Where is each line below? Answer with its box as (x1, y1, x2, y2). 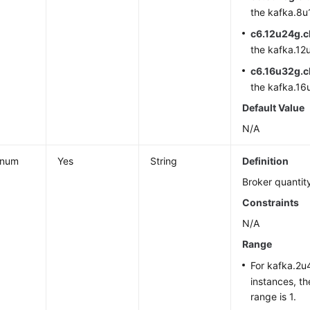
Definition (242, 155, 289, 167)
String (150, 155, 178, 167)
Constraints (242, 197, 300, 208)
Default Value (242, 102, 305, 113)
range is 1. (250, 291, 297, 302)
